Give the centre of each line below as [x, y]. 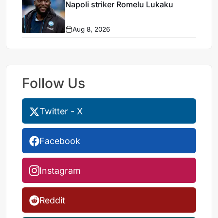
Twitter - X [61, 111]
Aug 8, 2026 [91, 29]
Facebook [60, 141]
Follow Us [54, 83]
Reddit [53, 200]
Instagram [60, 170]
